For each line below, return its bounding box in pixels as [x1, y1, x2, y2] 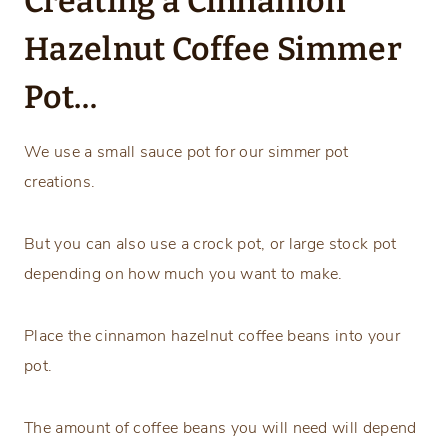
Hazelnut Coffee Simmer [24, 30, 403, 69]
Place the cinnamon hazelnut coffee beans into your [24, 325, 401, 348]
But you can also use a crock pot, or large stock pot [24, 233, 397, 256]
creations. [24, 171, 96, 194]
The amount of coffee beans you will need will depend [24, 417, 417, 440]
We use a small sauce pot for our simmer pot [24, 141, 349, 164]
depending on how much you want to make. [24, 263, 343, 286]
